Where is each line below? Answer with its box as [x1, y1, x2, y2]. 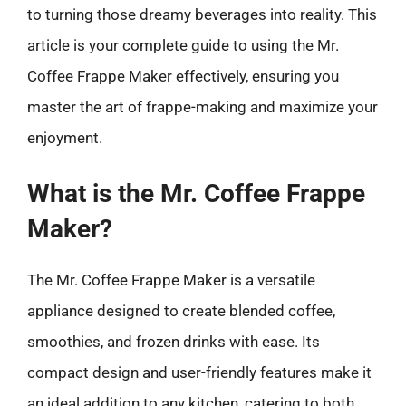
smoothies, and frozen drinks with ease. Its [27, 333, 320, 351]
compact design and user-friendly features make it [27, 363, 372, 382]
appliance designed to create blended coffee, [27, 302, 335, 320]
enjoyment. [27, 128, 102, 147]
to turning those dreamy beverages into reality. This [27, 5, 377, 24]
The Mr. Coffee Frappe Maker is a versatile [27, 271, 315, 289]
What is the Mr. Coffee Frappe [27, 179, 365, 208]
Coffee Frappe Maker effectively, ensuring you [27, 66, 339, 85]
